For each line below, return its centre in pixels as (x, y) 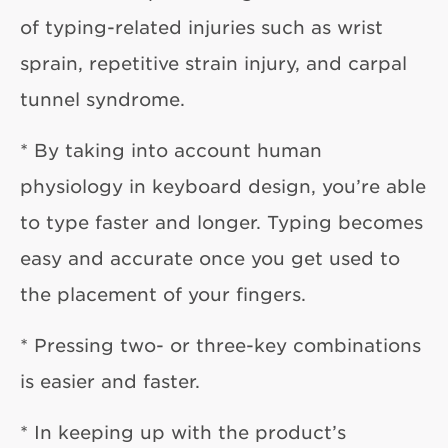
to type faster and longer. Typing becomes (221, 221)
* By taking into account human (171, 149)
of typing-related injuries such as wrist (201, 26)
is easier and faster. (110, 380)
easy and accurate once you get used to (210, 257)
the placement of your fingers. (163, 293)
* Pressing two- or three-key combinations (220, 344)
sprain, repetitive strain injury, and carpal (213, 62)
